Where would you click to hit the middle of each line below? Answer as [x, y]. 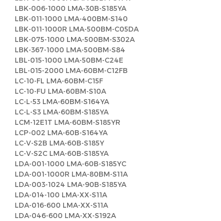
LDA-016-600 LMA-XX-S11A [61, 205]
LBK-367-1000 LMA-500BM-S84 [70, 50]
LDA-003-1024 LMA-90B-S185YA [71, 184]
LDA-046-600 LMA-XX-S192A [65, 215]
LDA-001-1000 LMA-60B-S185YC [71, 164]
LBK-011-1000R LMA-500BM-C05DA [77, 29]
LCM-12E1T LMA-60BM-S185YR [68, 122]
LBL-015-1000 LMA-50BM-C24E [69, 60]
